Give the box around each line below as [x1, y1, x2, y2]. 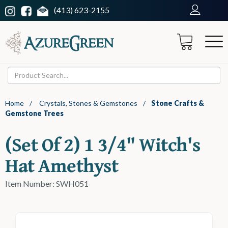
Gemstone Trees [5, 108, 64, 118]
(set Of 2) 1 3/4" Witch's [5, 129, 201, 158]
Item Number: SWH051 [5, 178, 89, 188]
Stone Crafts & [151, 98, 204, 107]
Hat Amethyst [5, 150, 118, 179]
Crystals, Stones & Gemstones [39, 98, 137, 107]
